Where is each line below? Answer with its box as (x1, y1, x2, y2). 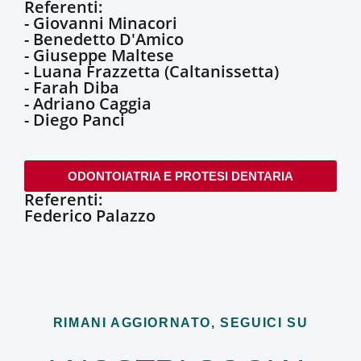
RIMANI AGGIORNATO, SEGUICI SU (52, 316, 309, 330)
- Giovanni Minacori (24, 12, 177, 34)
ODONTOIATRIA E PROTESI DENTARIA (68, 169, 293, 183)
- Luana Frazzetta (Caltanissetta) (24, 60, 279, 82)
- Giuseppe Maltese (24, 44, 174, 66)
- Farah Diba (24, 77, 119, 98)
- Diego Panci (24, 109, 125, 131)
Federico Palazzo (24, 205, 156, 226)
